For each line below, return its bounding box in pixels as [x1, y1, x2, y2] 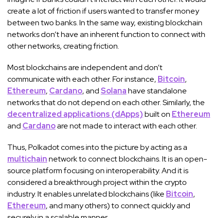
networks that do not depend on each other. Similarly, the [7, 97, 205, 108]
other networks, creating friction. [7, 40, 119, 51]
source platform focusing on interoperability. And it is [7, 165, 188, 176]
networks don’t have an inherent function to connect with [7, 29, 205, 39]
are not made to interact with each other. [55, 120, 197, 131]
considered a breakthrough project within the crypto [7, 177, 187, 187]
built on [143, 109, 172, 119]
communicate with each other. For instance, [7, 73, 158, 84]
